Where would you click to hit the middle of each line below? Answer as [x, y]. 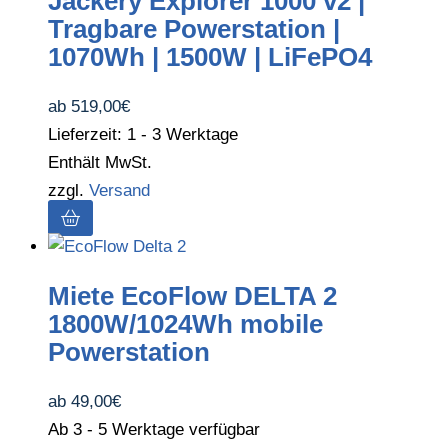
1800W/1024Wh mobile [185, 324]
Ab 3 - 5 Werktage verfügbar [154, 430]
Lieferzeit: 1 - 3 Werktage [143, 134]
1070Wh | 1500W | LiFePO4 [210, 57]
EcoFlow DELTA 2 [225, 296]
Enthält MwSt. [100, 162]
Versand [119, 190]
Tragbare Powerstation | [194, 29]
